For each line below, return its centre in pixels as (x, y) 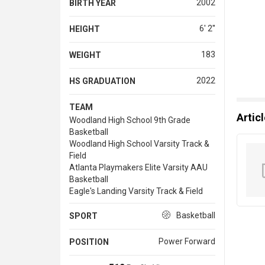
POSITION (89, 242)
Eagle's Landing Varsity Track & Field (136, 191)
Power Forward (187, 241)
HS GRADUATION (102, 81)
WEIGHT (85, 55)
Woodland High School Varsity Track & (139, 143)
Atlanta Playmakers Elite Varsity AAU (138, 167)
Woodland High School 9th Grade (130, 120)
